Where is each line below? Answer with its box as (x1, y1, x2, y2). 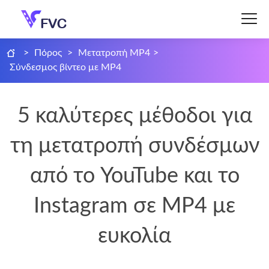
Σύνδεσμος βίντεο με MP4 (10, 62, 122, 72)
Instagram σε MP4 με (34, 195, 235, 217)
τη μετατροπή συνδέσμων (10, 135, 259, 157)
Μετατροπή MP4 (78, 48, 151, 58)
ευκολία (98, 225, 171, 247)
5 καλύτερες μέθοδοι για (17, 105, 252, 127)
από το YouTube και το (29, 165, 240, 187)
